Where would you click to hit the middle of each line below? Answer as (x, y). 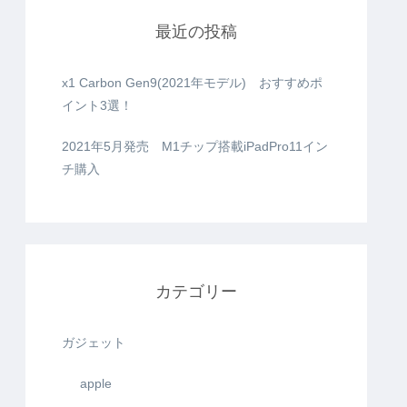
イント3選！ (97, 105)
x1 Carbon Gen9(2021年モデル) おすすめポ (192, 82)
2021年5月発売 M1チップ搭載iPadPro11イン (195, 146)
